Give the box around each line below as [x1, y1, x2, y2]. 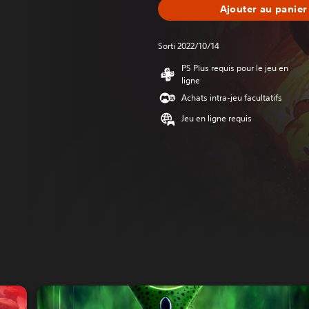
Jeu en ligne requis [181, 112, 252, 124]
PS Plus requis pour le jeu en [181, 62, 288, 74]
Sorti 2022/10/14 [158, 40, 219, 52]
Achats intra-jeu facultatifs [181, 92, 282, 103]
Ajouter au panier [219, 2, 308, 15]
